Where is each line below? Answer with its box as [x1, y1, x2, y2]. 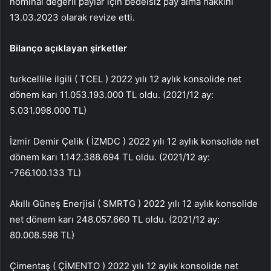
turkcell [10, 73, 42, 85]
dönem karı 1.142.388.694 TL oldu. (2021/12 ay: [10, 151, 210, 163]
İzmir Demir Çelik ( [10, 135, 91, 147]
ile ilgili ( [42, 73, 80, 85]
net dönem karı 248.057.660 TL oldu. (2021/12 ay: [10, 213, 220, 225]
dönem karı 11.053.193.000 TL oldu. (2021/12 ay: [10, 88, 214, 100]
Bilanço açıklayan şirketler [10, 42, 127, 54]
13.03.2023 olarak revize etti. [10, 11, 135, 23]
